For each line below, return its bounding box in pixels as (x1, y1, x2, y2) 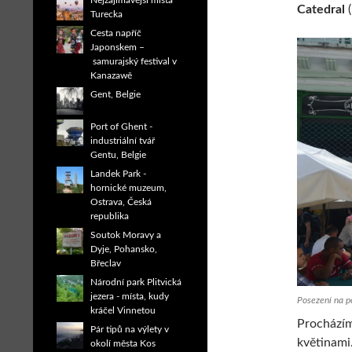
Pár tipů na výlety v (90, 324, 170, 334)
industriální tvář (90, 135, 156, 145)
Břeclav (90, 258, 122, 268)
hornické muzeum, (90, 182, 167, 192)
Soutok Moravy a (90, 229, 162, 240)
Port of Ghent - (90, 121, 153, 131)
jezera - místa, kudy (90, 291, 170, 301)
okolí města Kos (90, 338, 156, 348)
